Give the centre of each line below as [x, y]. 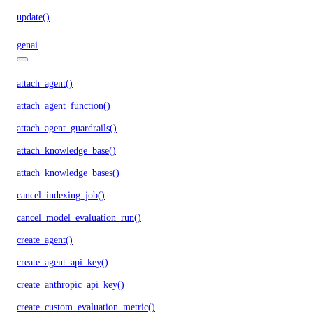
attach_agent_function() [64, 105]
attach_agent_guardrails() [67, 128]
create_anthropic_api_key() [71, 284]
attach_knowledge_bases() [68, 173]
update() [33, 17]
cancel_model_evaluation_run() [79, 217]
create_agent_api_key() [63, 262]
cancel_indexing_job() [61, 195]
